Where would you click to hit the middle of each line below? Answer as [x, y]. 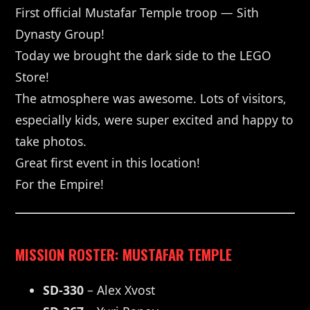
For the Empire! [60, 184]
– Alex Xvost [120, 290]
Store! [33, 77]
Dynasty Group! [60, 34]
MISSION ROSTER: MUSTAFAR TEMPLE [124, 255]
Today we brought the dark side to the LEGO [144, 56]
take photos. [51, 142]
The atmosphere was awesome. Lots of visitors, [151, 99]
